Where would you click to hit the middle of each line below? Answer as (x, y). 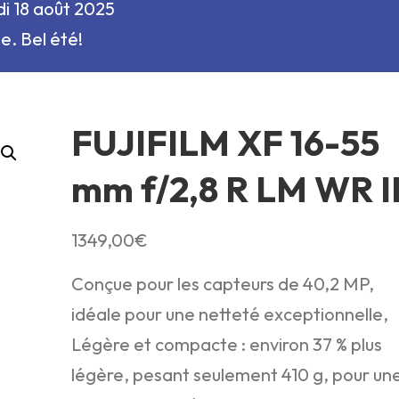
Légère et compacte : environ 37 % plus (226, 344)
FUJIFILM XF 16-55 (225, 142)
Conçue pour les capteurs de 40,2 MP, (222, 283)
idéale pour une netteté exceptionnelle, (229, 313)
